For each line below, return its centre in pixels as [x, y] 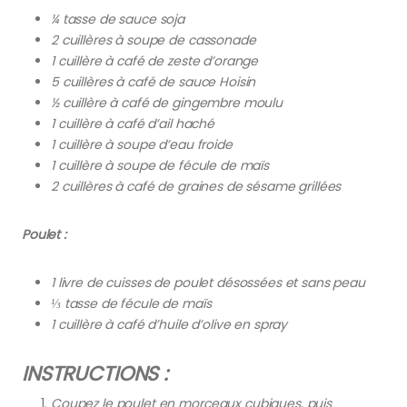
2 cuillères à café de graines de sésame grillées [196, 186]
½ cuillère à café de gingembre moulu [167, 102]
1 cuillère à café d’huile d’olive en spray [169, 324]
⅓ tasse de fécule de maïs [131, 303]
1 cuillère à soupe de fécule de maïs [160, 165]
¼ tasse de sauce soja [118, 19]
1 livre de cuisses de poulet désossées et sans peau [208, 282]
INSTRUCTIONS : [95, 373]
